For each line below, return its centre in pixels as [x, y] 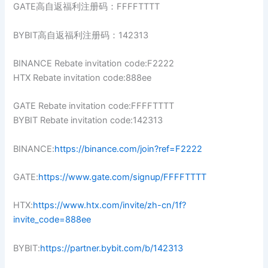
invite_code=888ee [52, 220]
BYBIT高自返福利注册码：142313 [81, 35]
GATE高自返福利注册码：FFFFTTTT [87, 7]
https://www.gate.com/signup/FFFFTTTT [123, 177]
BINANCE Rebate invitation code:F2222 [94, 64]
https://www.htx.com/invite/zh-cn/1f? [110, 205]
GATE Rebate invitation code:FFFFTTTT [94, 106]
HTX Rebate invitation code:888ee [83, 78]
